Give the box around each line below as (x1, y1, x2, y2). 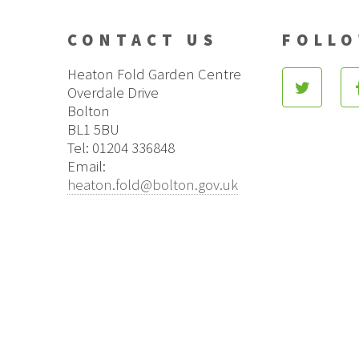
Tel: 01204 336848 (67, 138, 175, 157)
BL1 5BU (67, 119, 119, 139)
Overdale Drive (67, 83, 159, 102)
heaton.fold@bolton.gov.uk (67, 175, 238, 194)
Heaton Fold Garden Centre (67, 64, 241, 83)
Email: (67, 156, 106, 175)
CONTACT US (67, 29, 218, 50)
